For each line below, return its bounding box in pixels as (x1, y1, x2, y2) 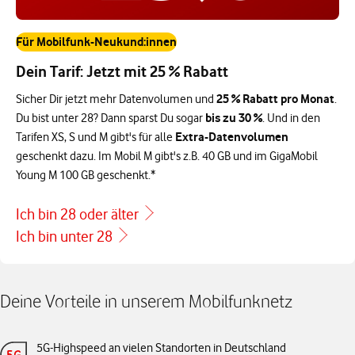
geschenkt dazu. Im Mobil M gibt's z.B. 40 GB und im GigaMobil (16, 148, 318, 163)
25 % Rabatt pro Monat (216, 90, 334, 106)
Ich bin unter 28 (16, 227, 113, 246)
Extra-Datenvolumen (175, 128, 288, 144)
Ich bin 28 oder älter (16, 204, 139, 223)
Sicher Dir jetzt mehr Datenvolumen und (16, 91, 216, 106)
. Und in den (262, 110, 320, 125)
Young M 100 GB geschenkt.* (16, 167, 155, 182)
